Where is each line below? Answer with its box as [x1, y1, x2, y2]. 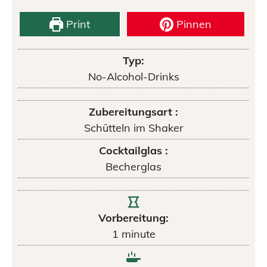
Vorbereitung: [98, 211, 169, 225]
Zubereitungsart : [89, 105, 178, 119]
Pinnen [173, 17, 212, 31]
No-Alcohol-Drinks [88, 70, 179, 83]
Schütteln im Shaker [83, 121, 184, 135]
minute [121, 227, 156, 241]
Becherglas [105, 160, 162, 173]
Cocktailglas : [99, 144, 168, 157]
